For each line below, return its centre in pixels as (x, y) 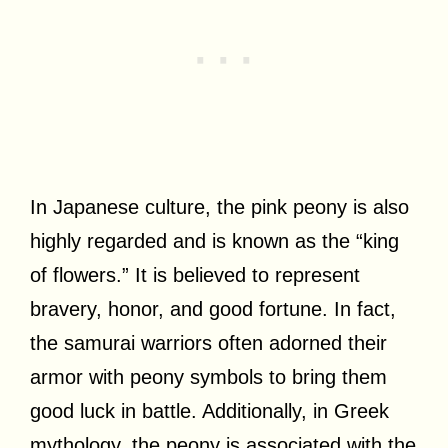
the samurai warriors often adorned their (208, 342)
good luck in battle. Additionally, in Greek (209, 410)
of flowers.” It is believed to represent (195, 274)
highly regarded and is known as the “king (214, 240)
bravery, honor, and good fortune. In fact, (213, 308)
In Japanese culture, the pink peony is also (219, 206)
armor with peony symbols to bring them (208, 376)
